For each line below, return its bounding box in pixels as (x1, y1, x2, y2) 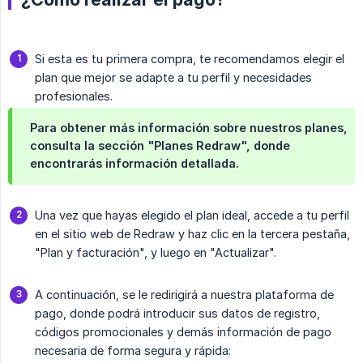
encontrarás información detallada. (30, 156, 239, 171)
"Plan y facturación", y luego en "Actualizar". (35, 246, 276, 260)
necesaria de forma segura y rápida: (35, 344, 231, 358)
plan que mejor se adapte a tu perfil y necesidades (35, 70, 312, 85)
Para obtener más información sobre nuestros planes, (30, 121, 348, 135)
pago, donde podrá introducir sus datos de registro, (35, 306, 320, 321)
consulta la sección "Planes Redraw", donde (30, 139, 290, 153)
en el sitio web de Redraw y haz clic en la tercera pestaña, (35, 227, 350, 241)
